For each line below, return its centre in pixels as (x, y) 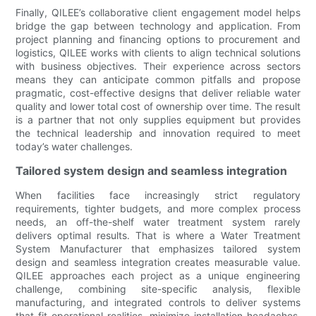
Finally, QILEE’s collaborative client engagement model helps (158, 12)
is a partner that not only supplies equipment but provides (158, 119)
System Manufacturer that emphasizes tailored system (158, 248)
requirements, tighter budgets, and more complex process (158, 208)
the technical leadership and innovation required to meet (158, 133)
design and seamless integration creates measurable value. (158, 262)
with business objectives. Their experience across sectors (158, 66)
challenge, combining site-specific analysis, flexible (158, 288)
